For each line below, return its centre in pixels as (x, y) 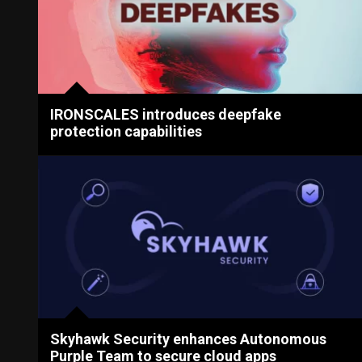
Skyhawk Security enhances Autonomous (189, 339)
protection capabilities (126, 131)
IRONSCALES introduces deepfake (166, 114)
